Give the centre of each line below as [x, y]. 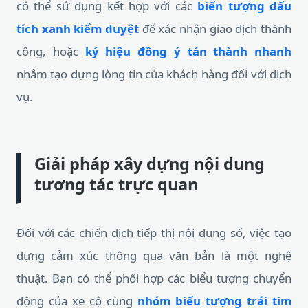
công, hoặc [51, 51]
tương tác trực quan [116, 184]
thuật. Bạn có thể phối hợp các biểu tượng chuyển [154, 278]
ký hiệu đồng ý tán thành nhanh [188, 51]
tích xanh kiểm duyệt [78, 29]
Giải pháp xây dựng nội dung [150, 164]
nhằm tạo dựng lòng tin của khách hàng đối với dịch [154, 74]
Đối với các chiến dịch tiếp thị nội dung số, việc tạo [154, 233]
